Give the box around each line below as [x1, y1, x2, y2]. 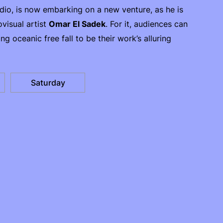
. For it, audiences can [106, 19, 188, 29]
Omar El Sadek [49, 19, 106, 29]
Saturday [30, 78, 65, 88]
